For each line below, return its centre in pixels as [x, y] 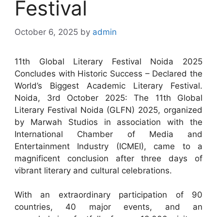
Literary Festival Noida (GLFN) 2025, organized [108, 110]
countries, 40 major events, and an [108, 207]
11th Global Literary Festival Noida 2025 [108, 61]
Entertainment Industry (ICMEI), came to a [108, 146]
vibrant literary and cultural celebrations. [93, 170]
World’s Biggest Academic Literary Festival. [108, 85]
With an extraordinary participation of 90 [108, 195]
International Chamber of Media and [108, 134]
